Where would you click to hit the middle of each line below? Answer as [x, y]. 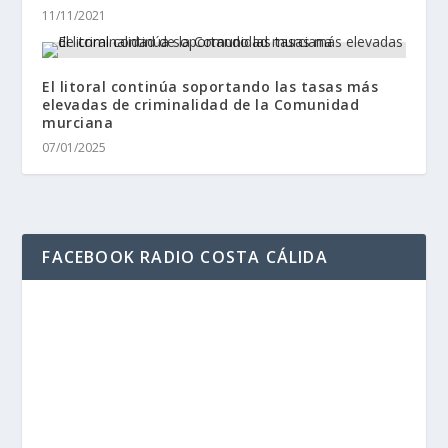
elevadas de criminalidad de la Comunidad [201, 105]
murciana [78, 123]
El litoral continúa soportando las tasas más [210, 87]
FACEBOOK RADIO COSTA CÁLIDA [185, 257]
